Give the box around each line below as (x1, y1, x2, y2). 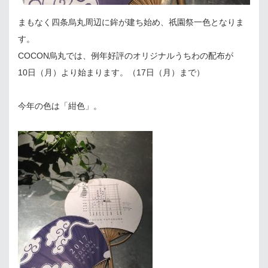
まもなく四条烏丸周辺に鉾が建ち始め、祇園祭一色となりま (18, 17, 244, 27)
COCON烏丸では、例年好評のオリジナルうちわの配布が (18, 50, 233, 60)
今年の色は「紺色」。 (18, 100, 102, 111)
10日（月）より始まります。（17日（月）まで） (18, 67, 205, 77)
